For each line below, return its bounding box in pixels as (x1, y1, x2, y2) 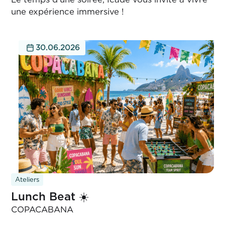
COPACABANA (11, 204, 74, 215)
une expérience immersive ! (11, 7, 125, 17)
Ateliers (15, 175, 40, 184)
